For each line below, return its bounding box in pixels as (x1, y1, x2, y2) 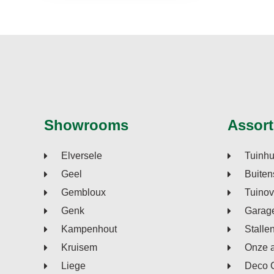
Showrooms (44, 117, 128, 134)
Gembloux (61, 187, 106, 198)
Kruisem (61, 242, 97, 253)
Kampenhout (61, 224, 117, 235)
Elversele (61, 150, 102, 161)
